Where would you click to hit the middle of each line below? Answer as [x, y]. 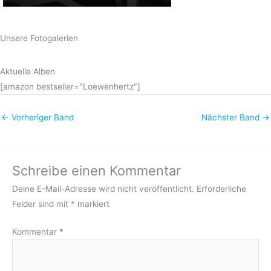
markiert [92, 204]
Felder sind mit [41, 204]
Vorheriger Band [41, 117]
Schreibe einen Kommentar [96, 171]
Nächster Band [232, 117]
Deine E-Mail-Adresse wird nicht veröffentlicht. [103, 189]
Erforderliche [221, 189]
